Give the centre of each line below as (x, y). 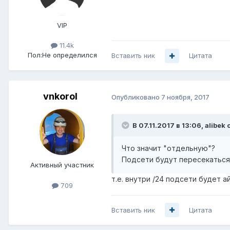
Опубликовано (136, 97)
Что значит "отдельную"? (168, 148)
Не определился (69, 55)
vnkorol (60, 97)
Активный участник (62, 165)
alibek (215, 125)
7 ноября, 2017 (185, 97)
